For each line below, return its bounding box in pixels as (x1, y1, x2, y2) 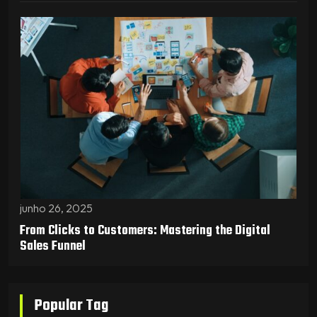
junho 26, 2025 (20, 201, 93, 216)
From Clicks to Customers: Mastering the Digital (20, 221, 270, 242)
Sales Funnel (20, 236, 86, 258)
